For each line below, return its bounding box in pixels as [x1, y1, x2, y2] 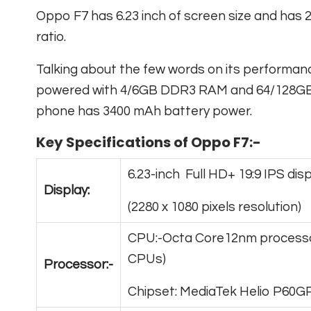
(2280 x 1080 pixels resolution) [128, 200, 301, 215]
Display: [44, 183, 90, 198]
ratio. [36, 30, 66, 44]
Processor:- [44, 258, 113, 272]
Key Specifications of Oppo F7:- [36, 133, 261, 153]
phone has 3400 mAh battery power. [36, 104, 252, 119]
